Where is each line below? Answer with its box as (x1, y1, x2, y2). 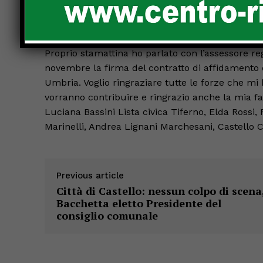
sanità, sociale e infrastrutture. (45, 17, 184, 29)
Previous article (56, 170, 124, 181)
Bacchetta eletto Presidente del (56, 195, 221, 210)
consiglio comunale (56, 208, 158, 222)
